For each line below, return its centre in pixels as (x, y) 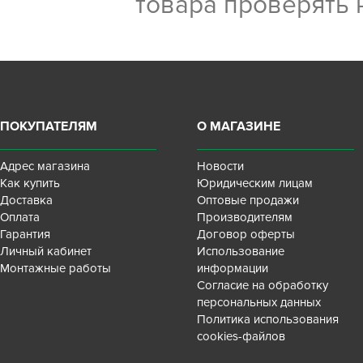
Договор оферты (246, 234)
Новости (221, 166)
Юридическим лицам (255, 183)
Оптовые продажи (248, 200)
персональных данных (259, 302)
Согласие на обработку (263, 285)
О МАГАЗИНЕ (239, 126)
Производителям (245, 217)
